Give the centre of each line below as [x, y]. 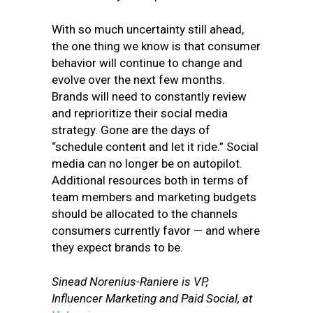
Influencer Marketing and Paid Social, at [152, 298]
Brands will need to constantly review [149, 96]
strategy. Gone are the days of [131, 130]
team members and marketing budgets [154, 197]
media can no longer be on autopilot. [147, 163]
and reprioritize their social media [140, 113]
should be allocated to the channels [145, 214]
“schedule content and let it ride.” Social [155, 147]
